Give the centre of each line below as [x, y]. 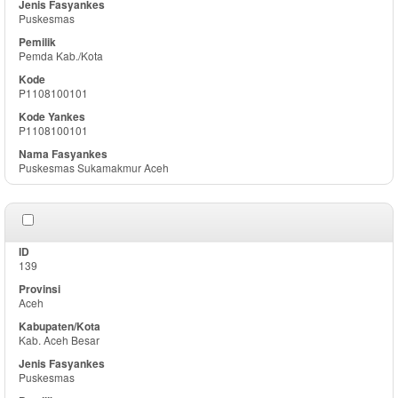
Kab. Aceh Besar [59, 340]
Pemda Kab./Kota [61, 56]
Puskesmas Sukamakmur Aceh [94, 167]
